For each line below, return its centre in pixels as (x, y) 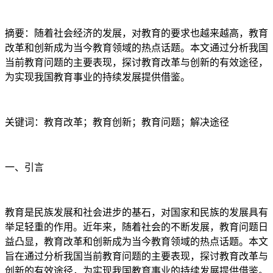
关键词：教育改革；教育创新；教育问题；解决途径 (117, 122)
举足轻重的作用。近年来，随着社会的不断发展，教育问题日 (136, 227)
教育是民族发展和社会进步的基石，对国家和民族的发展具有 (136, 212)
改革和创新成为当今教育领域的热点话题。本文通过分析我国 (136, 48)
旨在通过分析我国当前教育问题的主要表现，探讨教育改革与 (136, 256)
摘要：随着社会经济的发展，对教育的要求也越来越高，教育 (136, 33)
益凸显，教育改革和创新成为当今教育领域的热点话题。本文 (136, 241)
